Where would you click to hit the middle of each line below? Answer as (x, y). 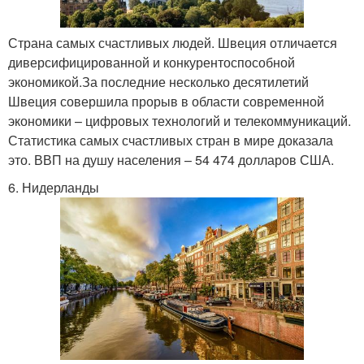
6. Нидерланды (54, 187)
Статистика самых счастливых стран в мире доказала (171, 140)
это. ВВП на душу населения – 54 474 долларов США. (171, 159)
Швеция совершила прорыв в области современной (166, 101)
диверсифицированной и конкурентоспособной (152, 62)
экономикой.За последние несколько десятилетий (158, 81)
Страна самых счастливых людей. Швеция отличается (173, 42)
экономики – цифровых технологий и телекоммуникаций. (180, 120)
